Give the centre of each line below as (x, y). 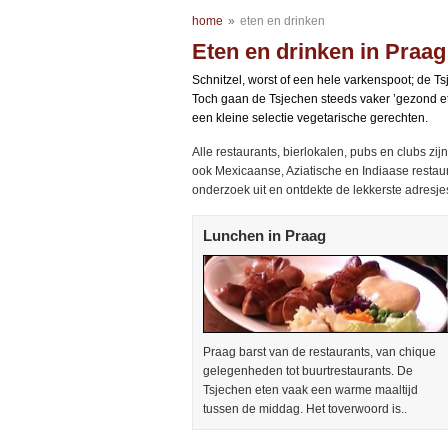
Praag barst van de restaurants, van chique (319, 352)
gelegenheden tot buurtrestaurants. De (308, 371)
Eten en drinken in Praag (319, 51)
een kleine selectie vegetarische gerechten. (310, 118)
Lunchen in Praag (264, 235)
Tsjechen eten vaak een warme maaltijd (310, 390)
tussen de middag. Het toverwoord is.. (305, 409)
